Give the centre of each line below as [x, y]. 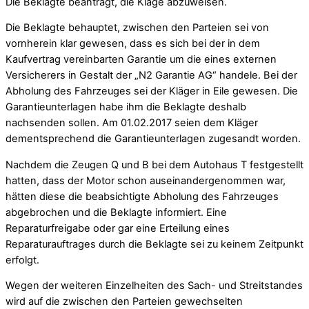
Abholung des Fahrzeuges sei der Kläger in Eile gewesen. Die [152, 91]
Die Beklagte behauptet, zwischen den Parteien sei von [137, 28]
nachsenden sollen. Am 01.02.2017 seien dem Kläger [132, 123]
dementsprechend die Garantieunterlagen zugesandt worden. [153, 139]
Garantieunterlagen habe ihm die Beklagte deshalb [126, 107]
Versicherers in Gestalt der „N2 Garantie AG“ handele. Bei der [151, 76]
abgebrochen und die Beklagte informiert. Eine [116, 212]
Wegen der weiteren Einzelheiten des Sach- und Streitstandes [154, 286]
